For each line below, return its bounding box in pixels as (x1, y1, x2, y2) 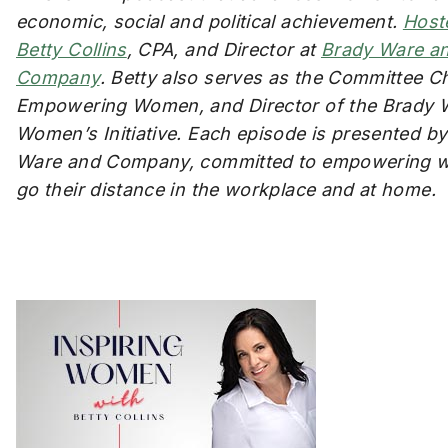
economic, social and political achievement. (16, 11, 403, 32)
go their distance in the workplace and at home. (16, 179, 436, 200)
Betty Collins (16, 39, 127, 60)
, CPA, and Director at (126, 39, 321, 60)
